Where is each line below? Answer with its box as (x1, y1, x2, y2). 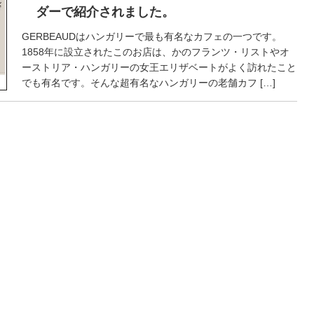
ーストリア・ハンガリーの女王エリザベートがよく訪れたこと (21, 62, 296, 73)
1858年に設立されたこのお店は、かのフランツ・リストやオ (21, 46, 289, 57)
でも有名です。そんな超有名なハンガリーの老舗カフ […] (21, 77, 275, 88)
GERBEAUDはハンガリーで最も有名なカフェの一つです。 (21, 31, 282, 42)
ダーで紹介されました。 (35, 5, 175, 19)
